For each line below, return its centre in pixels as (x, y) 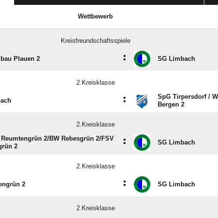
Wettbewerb (95, 17)
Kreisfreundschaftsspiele (96, 41)
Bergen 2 (171, 105)
